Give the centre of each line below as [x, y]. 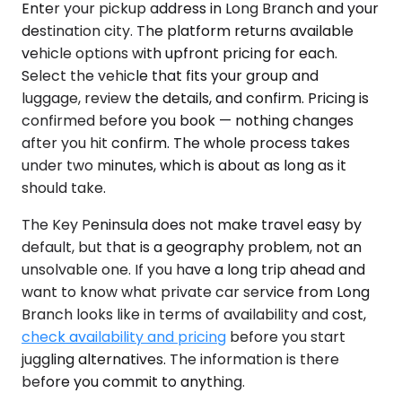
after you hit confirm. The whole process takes [186, 143]
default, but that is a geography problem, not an [192, 247]
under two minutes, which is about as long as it [184, 165]
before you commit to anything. [133, 381]
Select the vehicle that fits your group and [170, 75]
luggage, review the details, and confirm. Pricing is [195, 98]
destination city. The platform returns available [188, 31]
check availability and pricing [124, 336]
